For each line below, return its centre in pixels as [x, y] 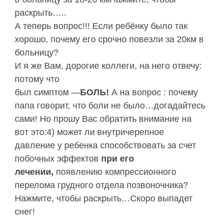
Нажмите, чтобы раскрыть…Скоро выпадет [104, 199]
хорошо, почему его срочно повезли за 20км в [109, 40]
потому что [37, 79]
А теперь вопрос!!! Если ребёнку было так [101, 26]
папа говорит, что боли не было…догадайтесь [110, 106]
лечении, [35, 172]
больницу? [37, 53]
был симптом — [47, 93]
